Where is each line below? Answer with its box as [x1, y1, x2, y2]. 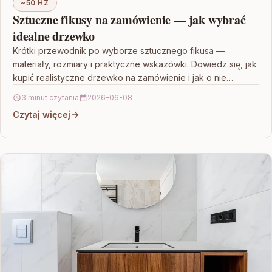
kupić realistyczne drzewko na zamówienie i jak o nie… [13, 72, 233, 83]
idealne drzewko [13, 27, 95, 46]
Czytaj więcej [13, 109, 70, 120]
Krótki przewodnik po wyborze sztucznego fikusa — [13, 46, 225, 56]
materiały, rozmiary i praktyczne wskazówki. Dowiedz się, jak [13, 59, 257, 70]
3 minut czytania [21, 93, 79, 103]
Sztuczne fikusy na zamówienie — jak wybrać [13, 11, 246, 29]
